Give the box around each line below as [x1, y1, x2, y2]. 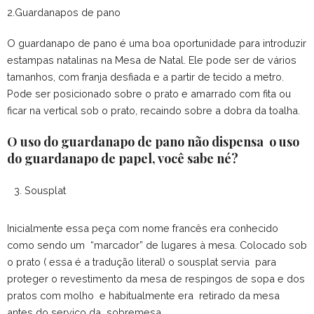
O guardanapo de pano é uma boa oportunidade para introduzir [7, 37, 306, 50]
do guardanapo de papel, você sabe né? [7, 150, 241, 168]
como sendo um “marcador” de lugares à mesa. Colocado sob [7, 239, 307, 252]
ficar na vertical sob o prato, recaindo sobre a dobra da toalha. [7, 104, 300, 117]
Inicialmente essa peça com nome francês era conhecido [7, 222, 278, 235]
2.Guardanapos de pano [7, 6, 121, 19]
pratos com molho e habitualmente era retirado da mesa [7, 289, 280, 302]
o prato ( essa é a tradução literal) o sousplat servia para [7, 256, 276, 268]
